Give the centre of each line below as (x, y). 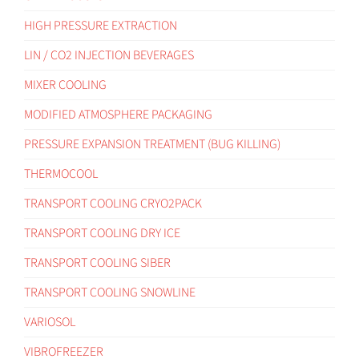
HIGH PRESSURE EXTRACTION (101, 25)
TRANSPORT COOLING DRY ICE (102, 233)
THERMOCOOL (61, 173)
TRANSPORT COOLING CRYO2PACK (113, 203)
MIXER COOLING (65, 85)
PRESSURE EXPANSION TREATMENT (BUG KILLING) (152, 144)
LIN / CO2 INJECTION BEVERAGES (109, 55)
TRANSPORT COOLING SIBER (97, 262)
